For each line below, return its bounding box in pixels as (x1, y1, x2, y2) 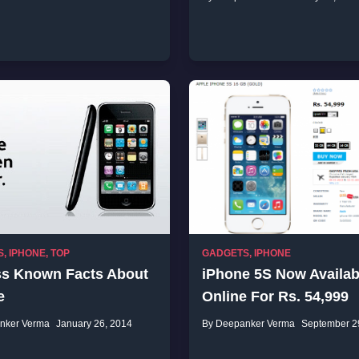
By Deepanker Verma (202, 318, 295, 329)
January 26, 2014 (56, 318, 132, 329)
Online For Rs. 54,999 (202, 288, 349, 305)
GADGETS (202, 248, 249, 259)
